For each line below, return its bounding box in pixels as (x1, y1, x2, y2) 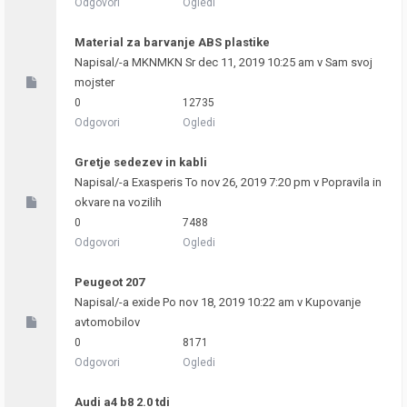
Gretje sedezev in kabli (74, 155, 207, 169)
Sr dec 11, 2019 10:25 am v (183, 55, 325, 69)
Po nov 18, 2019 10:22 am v (160, 295, 305, 309)
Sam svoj (325, 55, 372, 69)
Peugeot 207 (74, 275, 144, 289)
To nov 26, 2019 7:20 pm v (183, 175, 322, 189)
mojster (74, 75, 114, 89)
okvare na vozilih (74, 195, 162, 209)
